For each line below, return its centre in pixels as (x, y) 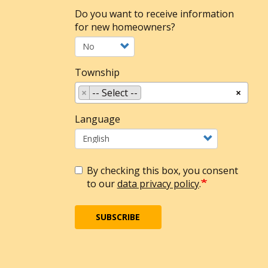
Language (97, 119)
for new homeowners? (125, 27)
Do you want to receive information (154, 13)
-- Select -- (115, 92)
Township (97, 72)
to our (102, 183)
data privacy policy (158, 183)
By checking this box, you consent (162, 170)
